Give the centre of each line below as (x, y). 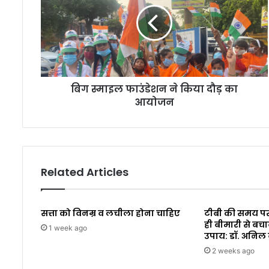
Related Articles (85, 172)
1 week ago (68, 228)
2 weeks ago (234, 250)
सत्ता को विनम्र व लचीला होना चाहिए (110, 213)
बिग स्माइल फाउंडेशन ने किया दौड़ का (155, 89)
